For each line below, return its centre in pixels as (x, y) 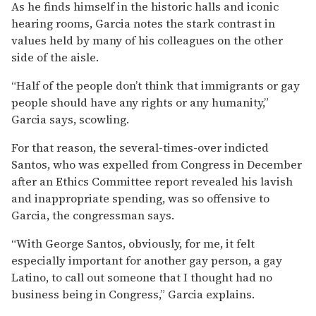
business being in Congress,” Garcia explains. (133, 294)
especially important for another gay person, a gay (147, 261)
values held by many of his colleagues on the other (147, 41)
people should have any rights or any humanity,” (140, 103)
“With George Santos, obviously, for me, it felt (133, 244)
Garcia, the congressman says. (93, 215)
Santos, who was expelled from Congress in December (157, 165)
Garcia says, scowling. (70, 120)
